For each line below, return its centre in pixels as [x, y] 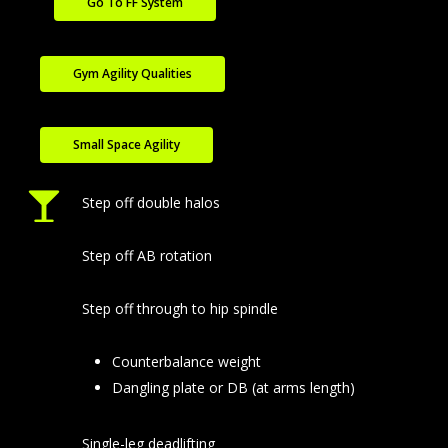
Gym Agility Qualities [133, 73]
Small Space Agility [127, 144]
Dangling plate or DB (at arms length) [233, 388]
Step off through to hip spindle [179, 309]
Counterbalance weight [186, 362]
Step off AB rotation [146, 256]
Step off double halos [150, 203]
